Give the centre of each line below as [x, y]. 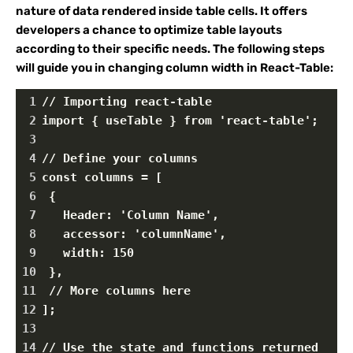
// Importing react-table [127, 102]
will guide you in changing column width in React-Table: [175, 68]
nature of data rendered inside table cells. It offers [162, 11]
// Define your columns [120, 158]
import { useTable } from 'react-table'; [180, 121]
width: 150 [88, 253]
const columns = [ [102, 177]
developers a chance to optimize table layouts [149, 30]
